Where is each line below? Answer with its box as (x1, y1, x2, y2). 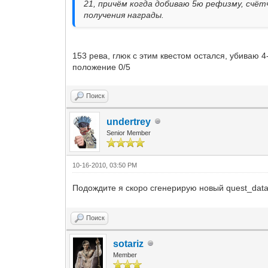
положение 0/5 (72, 62, 131, 72)
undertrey (106, 116, 151, 127)
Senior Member (106, 129, 151, 136)
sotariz (113, 238, 144, 249)
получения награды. (84, 10, 165, 20)
